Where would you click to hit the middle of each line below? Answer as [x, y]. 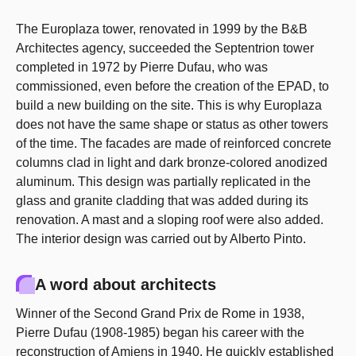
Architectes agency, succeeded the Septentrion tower [165, 48]
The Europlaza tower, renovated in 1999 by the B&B [162, 29]
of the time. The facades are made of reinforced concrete [174, 143]
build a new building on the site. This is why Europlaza [169, 105]
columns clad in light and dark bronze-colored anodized [172, 163]
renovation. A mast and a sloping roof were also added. [170, 220]
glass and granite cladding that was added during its [162, 201]
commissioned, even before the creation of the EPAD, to [172, 86]
